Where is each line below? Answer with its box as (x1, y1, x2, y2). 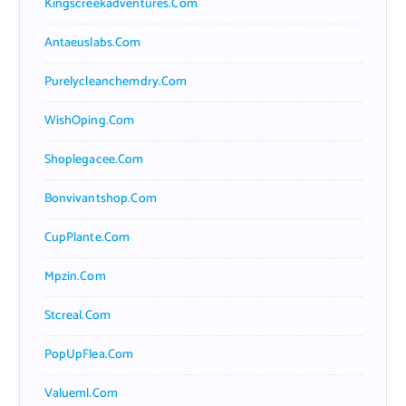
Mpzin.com (43, 266, 106, 287)
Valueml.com (43, 382, 119, 404)
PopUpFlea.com (43, 343, 134, 365)
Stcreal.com (43, 304, 111, 326)
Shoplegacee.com (43, 149, 144, 170)
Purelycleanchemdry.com (43, 71, 188, 92)
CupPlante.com (43, 227, 130, 248)
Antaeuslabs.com (43, 32, 141, 53)
